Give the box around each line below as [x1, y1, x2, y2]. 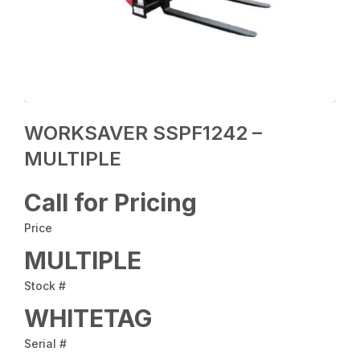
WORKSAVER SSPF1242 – [24, 121, 263, 145]
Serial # [24, 337, 67, 351]
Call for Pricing [24, 188, 198, 218]
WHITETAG [24, 304, 153, 333]
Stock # [24, 279, 67, 293]
